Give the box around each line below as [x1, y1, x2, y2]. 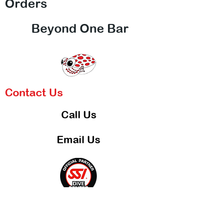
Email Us [57, 134, 100, 145]
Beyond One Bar [28, 21, 129, 35]
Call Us [61, 109, 96, 120]
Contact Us [5, 86, 63, 99]
